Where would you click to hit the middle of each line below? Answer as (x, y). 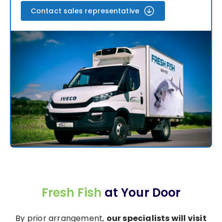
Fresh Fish (73, 193)
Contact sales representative (85, 11)
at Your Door (142, 193)
